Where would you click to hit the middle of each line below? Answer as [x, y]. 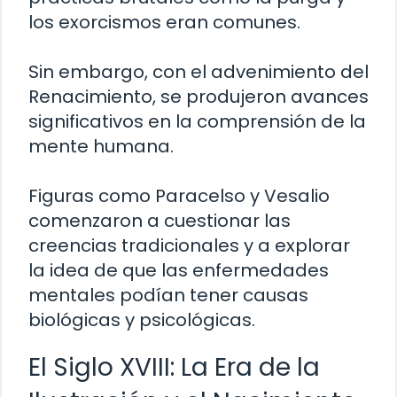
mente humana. [101, 147]
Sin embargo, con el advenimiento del [198, 72]
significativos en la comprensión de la [197, 122]
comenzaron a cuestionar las [160, 221]
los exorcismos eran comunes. [164, 23]
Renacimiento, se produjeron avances [198, 97]
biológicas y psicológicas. [142, 320]
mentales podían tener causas [168, 296]
